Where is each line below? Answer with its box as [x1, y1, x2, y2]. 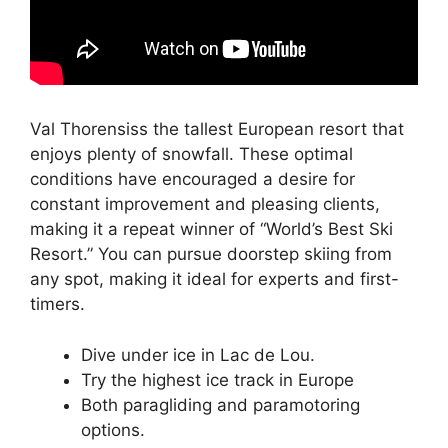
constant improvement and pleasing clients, [30, 194, 380, 215]
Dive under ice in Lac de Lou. [81, 344, 315, 365]
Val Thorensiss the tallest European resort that [30, 119, 404, 140]
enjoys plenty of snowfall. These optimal [30, 144, 353, 165]
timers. [30, 294, 85, 315]
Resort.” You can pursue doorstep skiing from [30, 244, 392, 265]
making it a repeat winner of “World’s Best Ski [30, 219, 393, 240]
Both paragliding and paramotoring [81, 394, 360, 415]
